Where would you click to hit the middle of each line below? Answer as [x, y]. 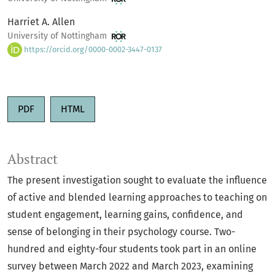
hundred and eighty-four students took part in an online [132, 249]
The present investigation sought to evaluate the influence [137, 180]
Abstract [33, 159]
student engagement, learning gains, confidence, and [125, 215]
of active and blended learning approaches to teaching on [137, 198]
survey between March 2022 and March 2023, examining [130, 266]
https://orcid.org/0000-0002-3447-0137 [92, 49]
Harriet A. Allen [41, 22]
